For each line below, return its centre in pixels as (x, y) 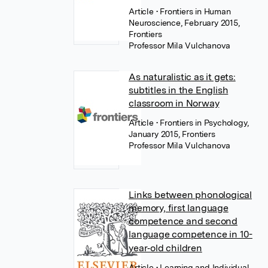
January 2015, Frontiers (172, 134)
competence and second (183, 221)
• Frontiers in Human (193, 11)
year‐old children (165, 248)
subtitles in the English (179, 90)
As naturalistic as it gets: (182, 77)
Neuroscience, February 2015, (184, 23)
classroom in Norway (174, 103)
